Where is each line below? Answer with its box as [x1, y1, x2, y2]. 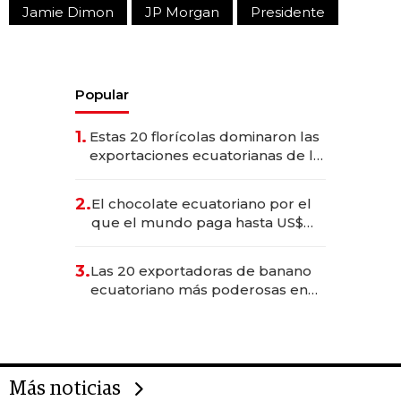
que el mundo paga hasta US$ [91, 214, 303, 232]
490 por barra [91, 233, 188, 251]
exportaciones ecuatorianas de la [90, 147, 321, 165]
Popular [75, 86, 129, 104]
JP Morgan [145, 4, 219, 21]
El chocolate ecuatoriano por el [91, 195, 311, 213]
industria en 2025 [90, 166, 210, 183]
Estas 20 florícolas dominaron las [90, 128, 320, 146]
